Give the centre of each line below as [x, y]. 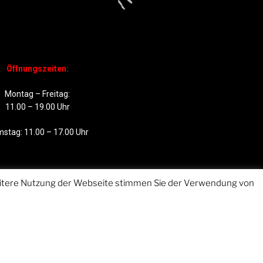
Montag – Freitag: [38, 94]
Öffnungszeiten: [37, 68]
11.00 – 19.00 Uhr [37, 107]
